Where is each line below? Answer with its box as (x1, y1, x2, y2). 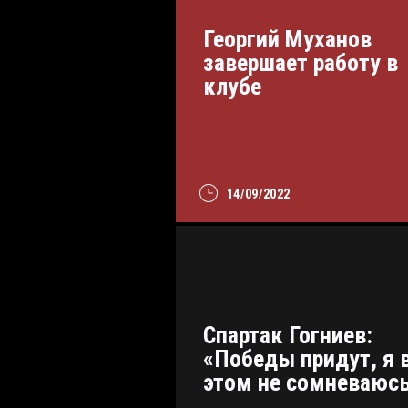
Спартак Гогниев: (203, 321, 372, 349)
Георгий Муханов (203, 25, 372, 53)
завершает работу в (203, 48, 398, 76)
